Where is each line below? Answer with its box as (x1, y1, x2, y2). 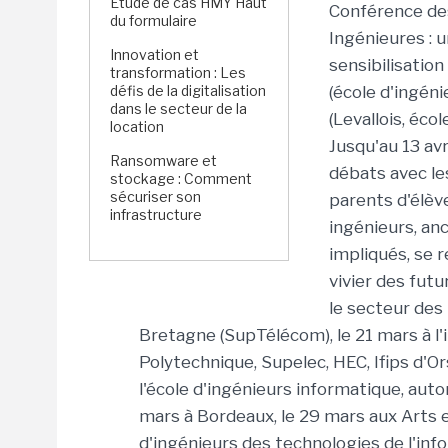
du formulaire (110, 12, 197, 29)
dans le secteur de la (110, 100, 247, 117)
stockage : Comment (110, 170, 252, 187)
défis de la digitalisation (110, 82, 266, 99)
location (110, 118, 164, 135)
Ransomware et (110, 152, 217, 169)
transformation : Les (110, 64, 246, 81)
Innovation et (110, 46, 199, 63)
